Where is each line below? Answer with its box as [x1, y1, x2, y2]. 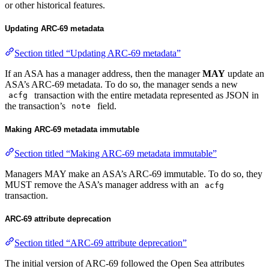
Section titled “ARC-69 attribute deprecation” [14, 238, 187, 249]
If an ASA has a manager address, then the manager [5, 68, 202, 79]
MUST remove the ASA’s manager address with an [5, 179, 201, 190]
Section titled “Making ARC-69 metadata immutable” [14, 148, 217, 159]
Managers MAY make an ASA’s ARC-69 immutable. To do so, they [5, 168, 262, 179]
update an [225, 68, 264, 79]
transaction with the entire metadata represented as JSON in [31, 89, 259, 100]
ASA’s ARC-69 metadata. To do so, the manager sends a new [5, 79, 238, 89]
